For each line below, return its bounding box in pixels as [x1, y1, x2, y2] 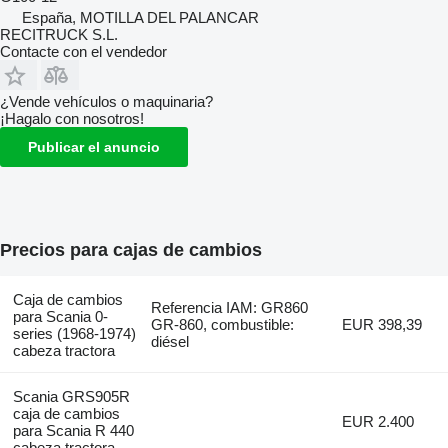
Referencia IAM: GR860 [151, 298, 309, 316]
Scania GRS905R [12, 387, 130, 405]
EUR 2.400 [342, 412, 415, 430]
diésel [151, 332, 190, 350]
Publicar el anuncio [28, 138, 160, 155]
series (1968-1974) [12, 324, 136, 342]
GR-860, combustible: [151, 315, 295, 333]
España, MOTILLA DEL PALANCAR [22, 8, 259, 26]
